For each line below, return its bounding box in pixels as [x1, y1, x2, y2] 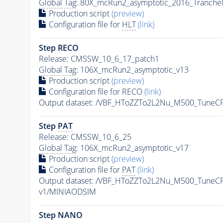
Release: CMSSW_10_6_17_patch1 [38, 53, 159, 64]
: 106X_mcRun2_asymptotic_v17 [76, 142, 189, 153]
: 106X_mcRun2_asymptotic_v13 [76, 64, 189, 75]
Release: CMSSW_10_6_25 [38, 131, 131, 142]
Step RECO [38, 42, 79, 53]
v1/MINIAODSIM [38, 186, 96, 197]
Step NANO [38, 209, 83, 221]
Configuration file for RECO [46, 86, 144, 97]
